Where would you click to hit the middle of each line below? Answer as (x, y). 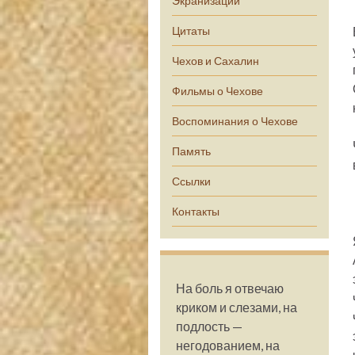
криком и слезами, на (237, 307)
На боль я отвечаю (230, 288)
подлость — (209, 326)
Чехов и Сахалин (216, 61)
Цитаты (191, 31)
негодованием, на (228, 345)
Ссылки (191, 181)
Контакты (196, 211)
